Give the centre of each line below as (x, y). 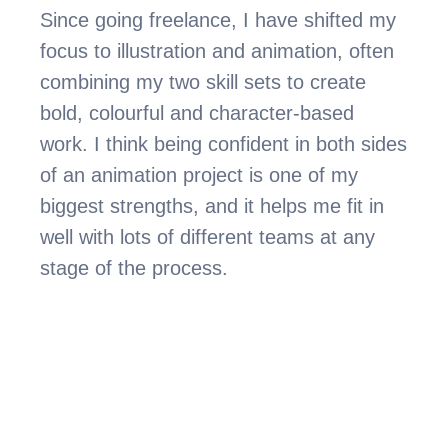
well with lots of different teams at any (208, 237)
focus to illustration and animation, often (217, 51)
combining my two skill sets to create (203, 82)
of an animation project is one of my (199, 175)
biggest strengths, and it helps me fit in (212, 206)
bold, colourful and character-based (197, 113)
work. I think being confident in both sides (224, 144)
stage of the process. (134, 268)
